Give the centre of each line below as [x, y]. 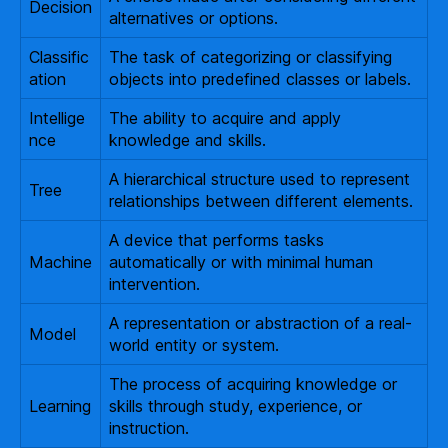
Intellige [57, 118]
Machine [60, 262]
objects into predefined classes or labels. [260, 79]
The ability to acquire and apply [225, 118]
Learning [60, 406]
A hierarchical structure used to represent [259, 179]
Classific [59, 57]
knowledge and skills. [187, 140]
